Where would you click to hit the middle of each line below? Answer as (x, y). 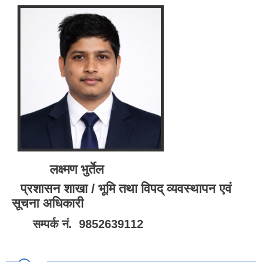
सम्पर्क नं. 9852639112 (88, 224)
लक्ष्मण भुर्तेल (77, 170)
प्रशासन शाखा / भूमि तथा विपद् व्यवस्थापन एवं (126, 189)
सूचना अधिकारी (48, 204)
